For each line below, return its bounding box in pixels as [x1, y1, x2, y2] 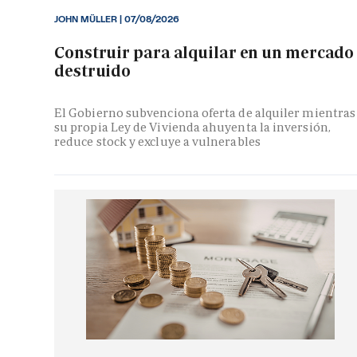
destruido [54, 60, 131, 81]
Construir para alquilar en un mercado [54, 41, 355, 63]
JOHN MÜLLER [54, 12, 120, 25]
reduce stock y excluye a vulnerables [54, 134, 261, 150]
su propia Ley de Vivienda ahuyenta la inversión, [54, 120, 331, 135]
